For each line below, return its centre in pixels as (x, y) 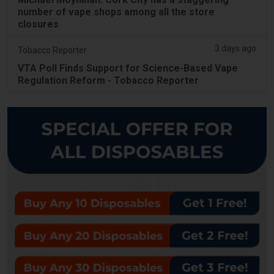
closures (38, 24)
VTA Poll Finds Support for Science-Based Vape (128, 68)
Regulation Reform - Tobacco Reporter (108, 80)
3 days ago (235, 48)
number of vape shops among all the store (116, 12)
